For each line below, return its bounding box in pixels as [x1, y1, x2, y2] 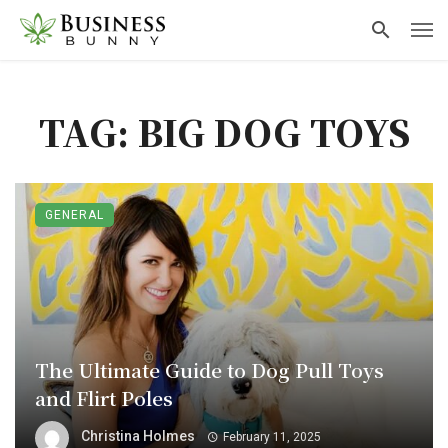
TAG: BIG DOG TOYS [38, 106, 410, 157]
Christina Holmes [81, 428, 195, 445]
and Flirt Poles [35, 384, 173, 412]
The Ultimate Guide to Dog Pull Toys [35, 356, 384, 384]
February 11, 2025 [222, 430, 321, 445]
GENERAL [45, 208, 104, 222]
